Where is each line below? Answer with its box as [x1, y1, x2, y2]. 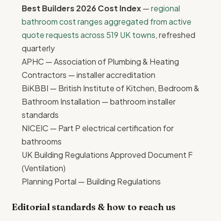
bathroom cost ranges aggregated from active [22, 16, 191, 27]
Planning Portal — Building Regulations [22, 176, 161, 187]
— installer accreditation [67, 70, 155, 80]
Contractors [22, 70, 67, 80]
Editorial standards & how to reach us [12, 201, 176, 213]
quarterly [22, 43, 55, 54]
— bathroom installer [100, 96, 176, 107]
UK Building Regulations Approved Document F [22, 149, 193, 160]
